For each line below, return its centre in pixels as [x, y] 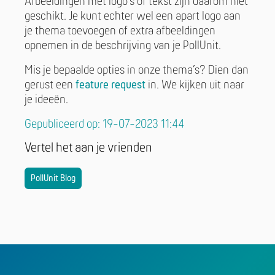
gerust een [50, 86]
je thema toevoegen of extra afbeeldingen [120, 32]
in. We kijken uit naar [195, 86]
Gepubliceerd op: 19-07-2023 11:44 [104, 125]
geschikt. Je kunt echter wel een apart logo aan [133, 17]
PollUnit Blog [53, 179]
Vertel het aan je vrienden [88, 149]
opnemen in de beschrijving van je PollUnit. [123, 46]
